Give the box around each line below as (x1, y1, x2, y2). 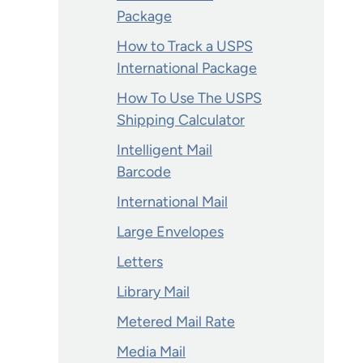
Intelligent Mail (117, 141, 212, 159)
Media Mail (117, 343, 186, 361)
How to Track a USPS (117, 37, 253, 55)
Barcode (117, 163, 171, 181)
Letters (117, 253, 163, 271)
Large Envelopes (117, 223, 224, 241)
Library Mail (117, 283, 190, 301)
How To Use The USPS (117, 89, 262, 107)
